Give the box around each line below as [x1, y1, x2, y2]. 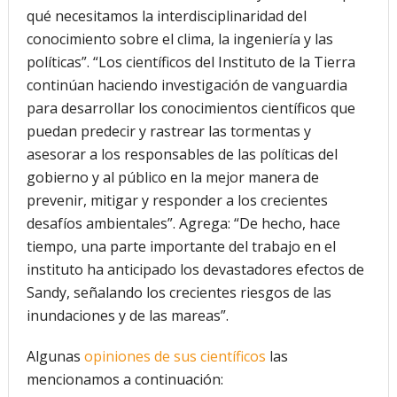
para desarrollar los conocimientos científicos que [26, 97, 355, 118]
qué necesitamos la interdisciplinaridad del [26, 5, 307, 26]
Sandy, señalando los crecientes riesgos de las [26, 282, 331, 302]
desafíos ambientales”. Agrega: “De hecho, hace [26, 213, 340, 233]
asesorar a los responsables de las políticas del [26, 144, 338, 164]
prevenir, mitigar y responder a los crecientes [26, 190, 328, 210]
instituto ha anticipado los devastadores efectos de [26, 259, 364, 279]
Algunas [26, 346, 84, 366]
